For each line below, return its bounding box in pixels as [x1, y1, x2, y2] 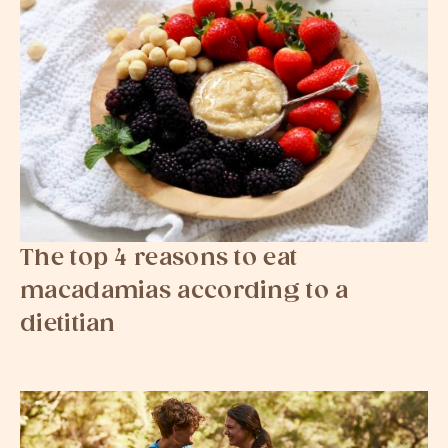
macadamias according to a [20, 278, 349, 306]
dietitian [20, 311, 116, 339]
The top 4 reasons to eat [20, 245, 298, 273]
